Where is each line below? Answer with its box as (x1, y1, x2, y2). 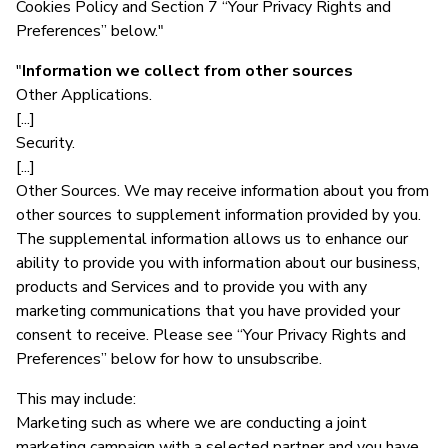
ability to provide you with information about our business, (16, 251, 420, 274)
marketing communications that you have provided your (16, 299, 400, 322)
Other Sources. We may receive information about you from (16, 179, 429, 202)
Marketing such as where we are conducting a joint (16, 411, 367, 434)
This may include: (16, 387, 136, 410)
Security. (16, 131, 75, 154)
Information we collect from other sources (22, 59, 353, 82)
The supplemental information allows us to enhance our (16, 227, 408, 250)
